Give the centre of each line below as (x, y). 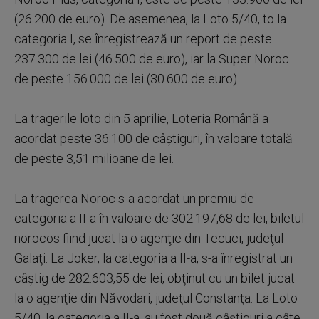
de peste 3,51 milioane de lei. (94, 158)
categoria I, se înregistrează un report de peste (143, 39)
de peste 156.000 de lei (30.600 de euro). (127, 79)
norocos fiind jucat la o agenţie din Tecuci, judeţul (149, 238)
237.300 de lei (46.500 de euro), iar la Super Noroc (152, 59)
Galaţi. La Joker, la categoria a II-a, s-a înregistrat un (153, 258)
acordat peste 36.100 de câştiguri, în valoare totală (153, 138)
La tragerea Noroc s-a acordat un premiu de (134, 198)
